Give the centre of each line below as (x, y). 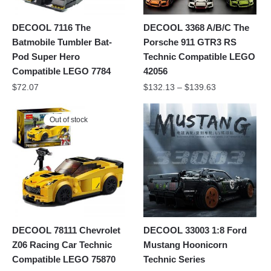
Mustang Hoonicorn (186, 245)
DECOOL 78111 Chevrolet (66, 230)
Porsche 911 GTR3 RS (190, 42)
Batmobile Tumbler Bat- (62, 42)
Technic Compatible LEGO (200, 57)
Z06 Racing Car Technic (62, 245)
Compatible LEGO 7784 (61, 71)
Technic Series (175, 260)
